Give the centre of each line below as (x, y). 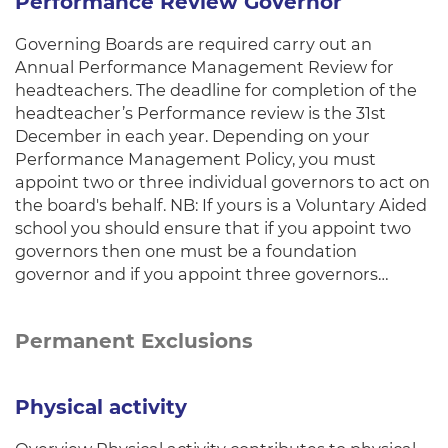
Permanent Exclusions (134, 341)
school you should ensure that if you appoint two (213, 228)
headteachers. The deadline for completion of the (216, 90)
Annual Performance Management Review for (204, 67)
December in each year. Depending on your (192, 136)
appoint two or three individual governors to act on (222, 182)
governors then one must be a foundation (186, 251)
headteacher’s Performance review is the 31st (200, 113)
